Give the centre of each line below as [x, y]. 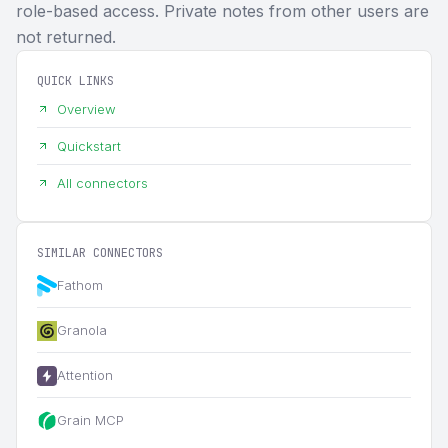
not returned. [66, 36]
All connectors [102, 182]
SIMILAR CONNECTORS [100, 252]
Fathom [80, 284]
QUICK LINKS [75, 80]
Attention [85, 374]
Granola [82, 329]
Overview [86, 108]
